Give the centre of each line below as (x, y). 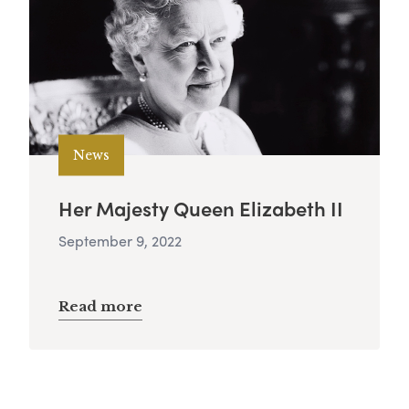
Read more (100, 307)
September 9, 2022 (120, 241)
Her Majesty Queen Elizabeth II (201, 209)
